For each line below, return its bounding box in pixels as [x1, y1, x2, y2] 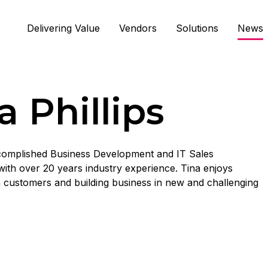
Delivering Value [26, 22, 100, 34]
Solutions [175, 22, 218, 34]
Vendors [118, 22, 157, 34]
